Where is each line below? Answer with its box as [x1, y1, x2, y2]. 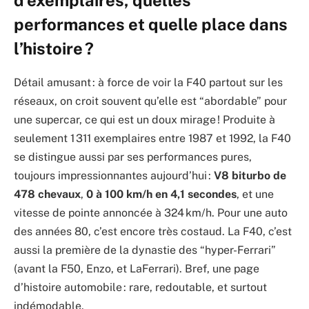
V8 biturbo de [214, 169, 286, 183]
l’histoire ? [14, 39, 94, 59]
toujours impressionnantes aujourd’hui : [14, 169, 214, 183]
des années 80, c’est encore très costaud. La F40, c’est [14, 225, 292, 239]
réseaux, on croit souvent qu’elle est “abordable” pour [14, 94, 287, 108]
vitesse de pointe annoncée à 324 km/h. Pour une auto [14, 206, 288, 220]
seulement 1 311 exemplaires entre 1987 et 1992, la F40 [14, 132, 291, 146]
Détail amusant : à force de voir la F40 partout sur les [14, 76, 283, 90]
